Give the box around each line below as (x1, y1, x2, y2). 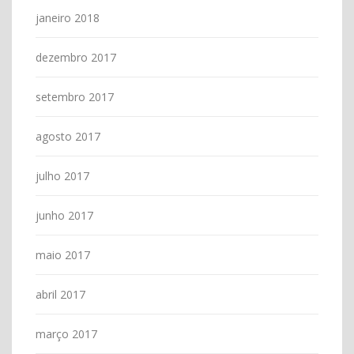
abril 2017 (36, 286, 85, 302)
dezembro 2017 (36, 49, 116, 65)
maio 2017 (36, 247, 90, 262)
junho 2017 (36, 207, 93, 223)
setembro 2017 (36, 88, 114, 104)
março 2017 (36, 326, 97, 341)
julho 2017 (36, 168, 89, 183)
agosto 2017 (36, 128, 100, 144)
